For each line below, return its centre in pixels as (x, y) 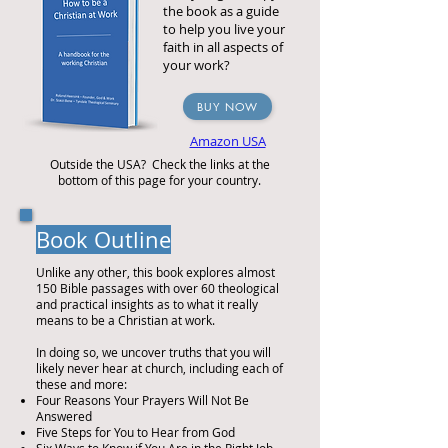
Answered (64, 416)
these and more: (81, 384)
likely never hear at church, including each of (159, 368)
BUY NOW (227, 106)
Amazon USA (227, 141)
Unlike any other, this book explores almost (155, 272)
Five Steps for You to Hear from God (135, 432)
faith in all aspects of (223, 47)
